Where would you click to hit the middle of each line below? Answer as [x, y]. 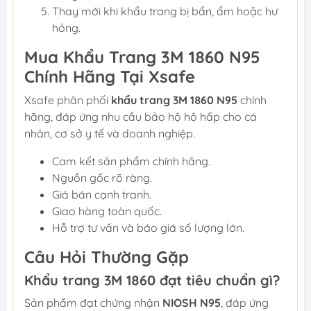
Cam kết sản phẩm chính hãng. [131, 161]
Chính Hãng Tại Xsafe [110, 76]
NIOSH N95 [192, 302]
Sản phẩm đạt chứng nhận [93, 302]
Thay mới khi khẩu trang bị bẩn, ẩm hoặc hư [165, 11]
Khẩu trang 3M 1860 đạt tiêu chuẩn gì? [152, 280]
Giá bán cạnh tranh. [102, 194]
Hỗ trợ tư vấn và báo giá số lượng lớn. [148, 227]
